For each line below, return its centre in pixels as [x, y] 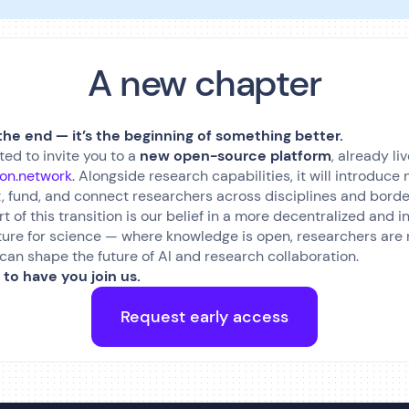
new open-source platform [236, 156]
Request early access [204, 317]
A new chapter [204, 84]
